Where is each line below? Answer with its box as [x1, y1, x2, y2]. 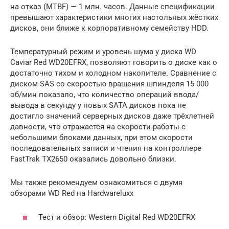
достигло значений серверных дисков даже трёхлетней [10, 111, 214, 121]
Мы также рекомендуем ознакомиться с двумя [10, 178, 182, 188]
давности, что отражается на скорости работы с [10, 122, 186, 132]
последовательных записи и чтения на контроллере [10, 144, 201, 153]
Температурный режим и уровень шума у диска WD [10, 47, 196, 57]
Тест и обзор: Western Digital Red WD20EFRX [38, 212, 195, 222]
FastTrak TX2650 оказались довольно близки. [10, 154, 176, 164]
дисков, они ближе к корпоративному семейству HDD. [10, 24, 209, 33]
